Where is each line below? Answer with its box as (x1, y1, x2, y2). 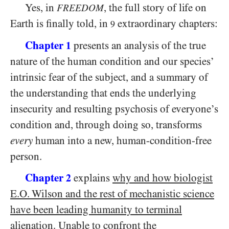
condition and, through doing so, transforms (10, 119, 202, 131)
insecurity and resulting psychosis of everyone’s (10, 103, 218, 115)
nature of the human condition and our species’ (10, 55, 213, 67)
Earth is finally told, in (10, 17, 110, 30)
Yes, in (25, 2, 57, 14)
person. (10, 150, 42, 163)
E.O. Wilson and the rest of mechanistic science (10, 188, 214, 200)
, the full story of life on (104, 2, 207, 14)
